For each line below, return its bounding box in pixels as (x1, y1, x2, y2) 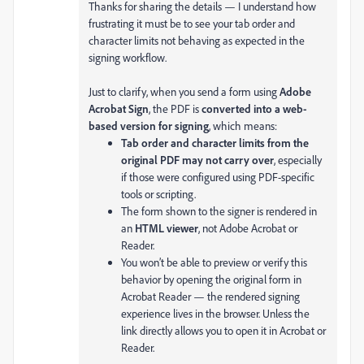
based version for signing (89, 119, 209, 132)
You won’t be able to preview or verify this (121, 255, 307, 269)
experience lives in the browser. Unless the (121, 306, 310, 320)
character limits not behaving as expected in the (89, 33, 305, 47)
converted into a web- (201, 102, 307, 115)
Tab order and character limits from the (121, 136, 309, 149)
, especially (274, 153, 322, 167)
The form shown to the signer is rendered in (121, 204, 317, 218)
